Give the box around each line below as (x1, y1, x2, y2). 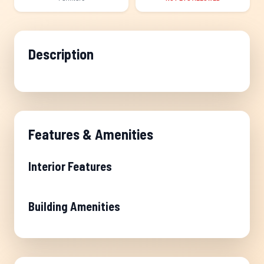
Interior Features (28, 159, 112, 173)
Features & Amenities (28, 126, 153, 143)
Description (28, 45, 94, 62)
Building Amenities (28, 199, 120, 213)
